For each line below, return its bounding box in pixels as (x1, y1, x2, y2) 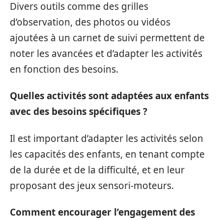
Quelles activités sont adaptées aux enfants (10, 89, 209, 103)
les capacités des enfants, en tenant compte (10, 147, 205, 161)
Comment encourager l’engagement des (10, 206, 195, 219)
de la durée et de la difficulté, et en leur (10, 163, 185, 176)
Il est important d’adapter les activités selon (10, 132, 203, 145)
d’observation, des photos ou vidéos (10, 15, 170, 28)
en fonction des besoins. (10, 62, 118, 76)
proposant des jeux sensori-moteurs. (10, 179, 174, 192)
